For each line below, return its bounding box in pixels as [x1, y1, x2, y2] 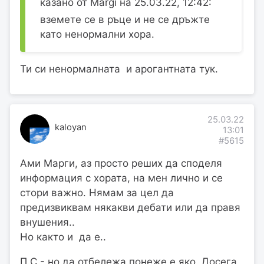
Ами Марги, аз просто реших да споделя [20, 157, 222, 169]
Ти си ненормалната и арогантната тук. [20, 63, 218, 75]
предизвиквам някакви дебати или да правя [20, 201, 240, 213]
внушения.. [20, 216, 75, 228]
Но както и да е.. [20, 230, 106, 243]
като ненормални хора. [40, 28, 154, 41]
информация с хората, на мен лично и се [20, 171, 223, 184]
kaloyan [54, 121, 87, 133]
